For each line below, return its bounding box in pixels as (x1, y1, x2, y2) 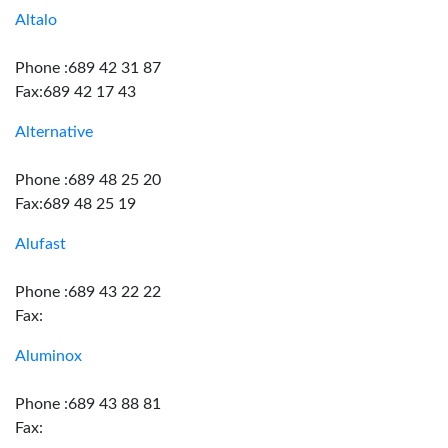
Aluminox (15, 348, 82, 364)
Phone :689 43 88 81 (15, 396, 161, 412)
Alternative (15, 124, 93, 140)
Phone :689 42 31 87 (15, 60, 161, 76)
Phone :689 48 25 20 (15, 172, 161, 188)
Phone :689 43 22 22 (15, 284, 161, 300)
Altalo (15, 12, 57, 28)
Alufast (15, 236, 66, 252)
